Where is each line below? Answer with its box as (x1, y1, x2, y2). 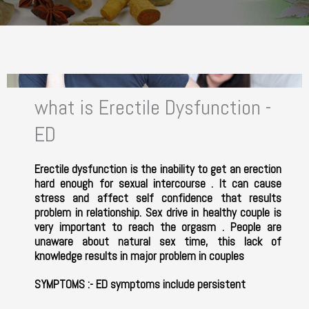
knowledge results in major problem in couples (34, 248, 244, 264)
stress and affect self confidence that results (34, 190, 281, 206)
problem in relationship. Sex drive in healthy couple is (34, 205, 281, 221)
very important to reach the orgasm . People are (34, 219, 281, 235)
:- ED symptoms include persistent (88, 277, 246, 292)
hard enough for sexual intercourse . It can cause (34, 176, 281, 192)
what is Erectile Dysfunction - (34, 94, 272, 121)
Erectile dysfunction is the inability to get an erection (34, 161, 281, 177)
